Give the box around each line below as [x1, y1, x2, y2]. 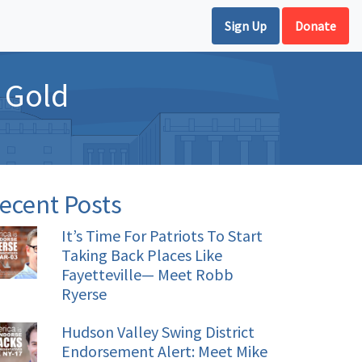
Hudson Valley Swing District [61, 322, 255, 342]
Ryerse [61, 284, 107, 304]
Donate [294, 18, 336, 34]
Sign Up [224, 18, 267, 34]
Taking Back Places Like [61, 245, 222, 265]
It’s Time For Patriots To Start [61, 225, 263, 246]
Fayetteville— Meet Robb [61, 264, 234, 284]
